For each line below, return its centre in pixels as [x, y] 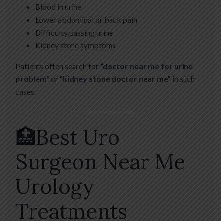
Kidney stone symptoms [75, 45]
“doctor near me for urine [147, 66]
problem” [32, 79]
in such [183, 79]
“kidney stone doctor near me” [115, 79]
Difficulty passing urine [74, 33]
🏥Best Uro [68, 137]
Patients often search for [58, 66]
